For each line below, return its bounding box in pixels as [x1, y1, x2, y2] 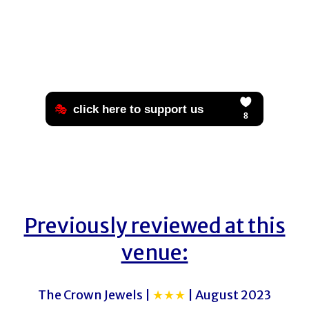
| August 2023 [186, 286, 271, 303]
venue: [121, 239, 188, 266]
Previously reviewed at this [23, 212, 286, 239]
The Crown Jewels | [38, 286, 152, 303]
